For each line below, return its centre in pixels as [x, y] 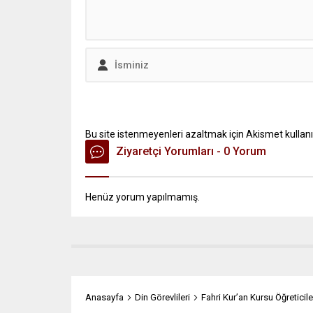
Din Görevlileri [162, 297]
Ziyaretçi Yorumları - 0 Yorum [191, 151]
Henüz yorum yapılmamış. [143, 197]
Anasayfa [104, 297]
